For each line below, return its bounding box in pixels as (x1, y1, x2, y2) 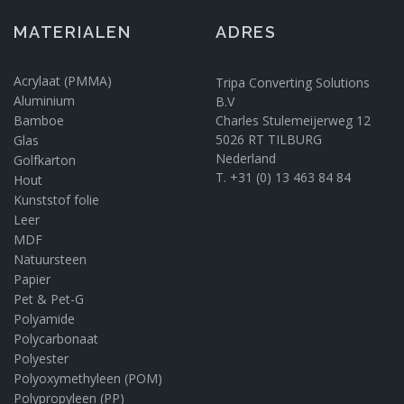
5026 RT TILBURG (216, 131, 322, 149)
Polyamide (14, 310, 75, 328)
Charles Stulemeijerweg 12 (216, 112, 371, 130)
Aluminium (14, 92, 75, 110)
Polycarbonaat (14, 330, 98, 348)
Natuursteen (14, 251, 87, 269)
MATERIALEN (14, 23, 132, 42)
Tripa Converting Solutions (216, 74, 370, 92)
